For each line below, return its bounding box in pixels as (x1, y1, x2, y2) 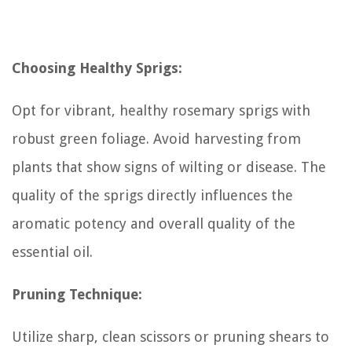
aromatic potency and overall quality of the (12, 214, 295, 232)
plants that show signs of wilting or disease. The (12, 158, 326, 175)
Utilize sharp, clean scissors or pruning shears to (12, 328, 329, 345)
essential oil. (12, 243, 93, 260)
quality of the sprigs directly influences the (12, 186, 293, 203)
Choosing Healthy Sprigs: (12, 59, 182, 76)
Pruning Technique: (12, 285, 142, 302)
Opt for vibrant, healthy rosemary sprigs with (12, 101, 310, 119)
